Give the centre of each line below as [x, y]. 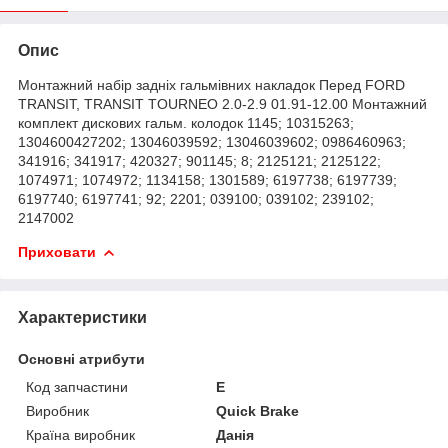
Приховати [57, 251]
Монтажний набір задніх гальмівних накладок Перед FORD [211, 84]
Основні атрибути [81, 358]
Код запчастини [77, 386]
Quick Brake [258, 410]
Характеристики [82, 317]
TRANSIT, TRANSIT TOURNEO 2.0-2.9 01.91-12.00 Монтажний [222, 103]
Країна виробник [80, 434]
